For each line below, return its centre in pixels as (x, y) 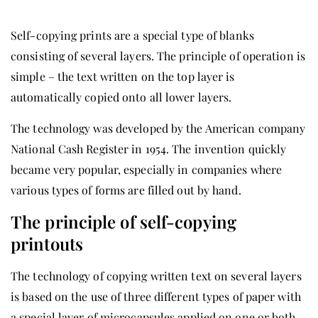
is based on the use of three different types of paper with (156, 296)
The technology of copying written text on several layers (156, 275)
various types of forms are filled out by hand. (126, 190)
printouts (47, 243)
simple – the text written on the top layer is (123, 76)
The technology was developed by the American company (158, 128)
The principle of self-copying (124, 221)
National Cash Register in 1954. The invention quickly (149, 148)
